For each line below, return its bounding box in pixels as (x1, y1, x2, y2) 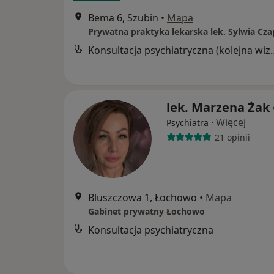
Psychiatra (166, 117, 209, 128)
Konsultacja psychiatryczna (88, 223, 213, 237)
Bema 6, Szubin (88, 11, 158, 25)
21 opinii (214, 131, 250, 143)
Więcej (216, 116, 246, 129)
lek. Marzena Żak (166, 99, 270, 116)
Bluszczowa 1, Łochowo (88, 191, 197, 204)
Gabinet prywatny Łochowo (88, 206, 205, 217)
